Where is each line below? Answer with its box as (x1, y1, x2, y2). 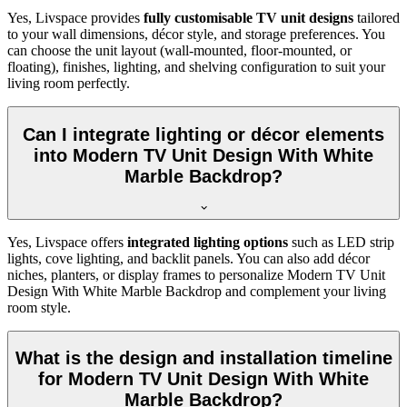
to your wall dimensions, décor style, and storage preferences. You (7, 26, 385, 43)
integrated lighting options (127, 233, 288, 250)
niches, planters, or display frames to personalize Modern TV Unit (7, 266, 385, 283)
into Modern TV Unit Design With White (34, 145, 373, 165)
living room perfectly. (7, 75, 130, 92)
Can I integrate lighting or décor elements (23, 124, 384, 144)
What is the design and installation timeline (15, 348, 392, 369)
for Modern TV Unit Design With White (38, 369, 369, 390)
